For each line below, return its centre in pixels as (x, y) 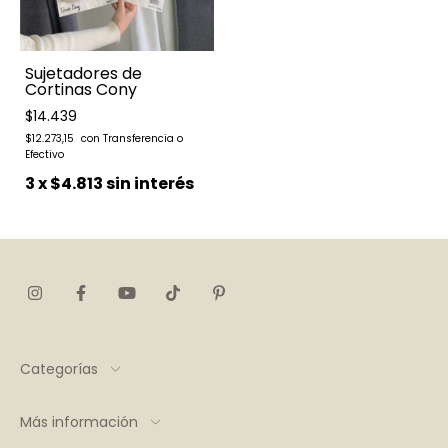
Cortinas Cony (81, 89)
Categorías (59, 368)
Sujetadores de (83, 73)
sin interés (150, 183)
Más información (79, 421)
